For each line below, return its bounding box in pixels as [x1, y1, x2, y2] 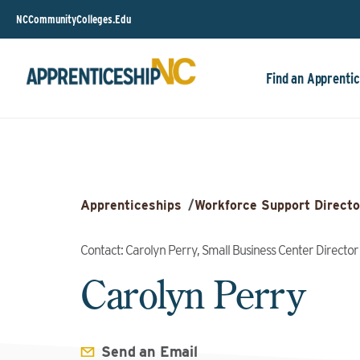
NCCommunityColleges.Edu [16, 12, 131, 26]
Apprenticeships [80, 198, 182, 213]
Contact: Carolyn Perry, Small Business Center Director [80, 243, 358, 258]
